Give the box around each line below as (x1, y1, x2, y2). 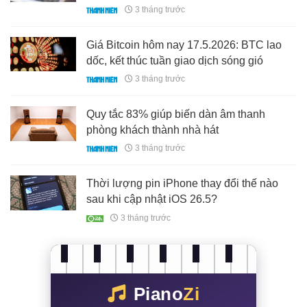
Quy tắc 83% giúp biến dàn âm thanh (86, 108, 266, 121)
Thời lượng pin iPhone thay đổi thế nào (86, 177, 279, 190)
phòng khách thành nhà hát (86, 124, 219, 136)
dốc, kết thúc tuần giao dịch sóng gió (86, 54, 264, 66)
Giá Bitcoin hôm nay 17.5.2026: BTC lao (86, 38, 282, 51)
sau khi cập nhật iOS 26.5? (86, 193, 218, 206)
